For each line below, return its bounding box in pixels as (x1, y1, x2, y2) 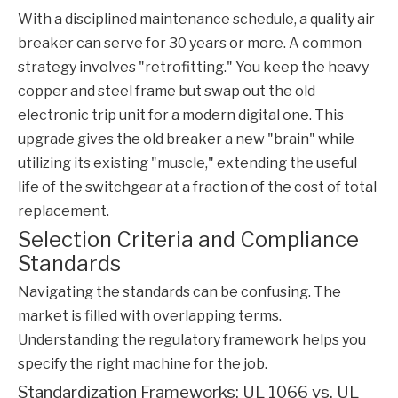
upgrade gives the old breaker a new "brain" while (18, 131, 354, 148)
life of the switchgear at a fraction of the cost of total (18, 179, 377, 196)
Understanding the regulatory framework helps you (18, 331, 366, 349)
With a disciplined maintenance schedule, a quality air (18, 11, 375, 28)
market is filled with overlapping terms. (18, 307, 282, 325)
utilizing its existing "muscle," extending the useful (18, 155, 357, 172)
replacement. (18, 203, 109, 220)
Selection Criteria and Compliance (18, 227, 359, 253)
